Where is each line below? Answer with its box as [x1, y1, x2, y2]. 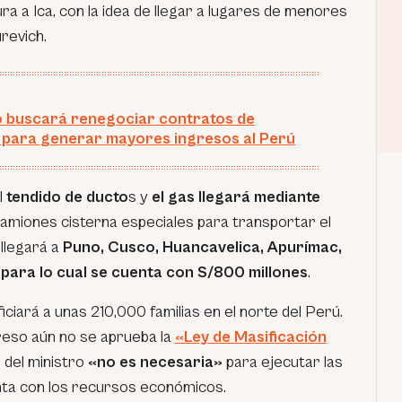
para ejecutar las [223, 352, 343, 371]
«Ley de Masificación [175, 327, 327, 346]
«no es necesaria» [88, 352, 223, 371]
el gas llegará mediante [152, 187, 320, 206]
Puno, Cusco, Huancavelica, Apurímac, [63, 237, 342, 257]
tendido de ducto [6, 187, 128, 206]
